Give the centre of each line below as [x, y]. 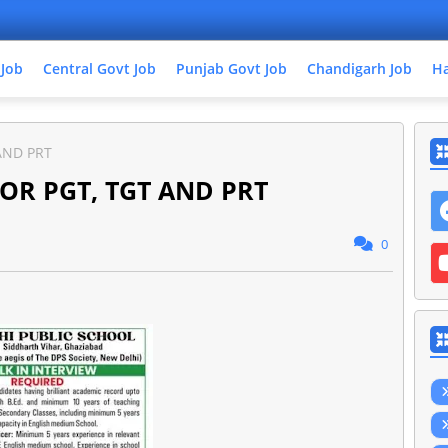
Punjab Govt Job [231, 68]
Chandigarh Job [359, 68]
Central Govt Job [99, 68]
